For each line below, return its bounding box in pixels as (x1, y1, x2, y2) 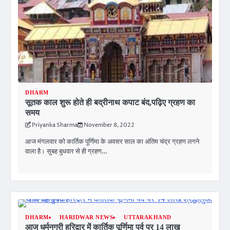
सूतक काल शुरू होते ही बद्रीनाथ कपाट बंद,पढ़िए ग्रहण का (25, 98, 195, 107)
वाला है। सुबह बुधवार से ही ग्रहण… (25, 147, 107, 157)
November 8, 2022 (84, 121, 135, 129)
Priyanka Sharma (32, 121, 78, 129)
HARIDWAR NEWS (59, 214, 113, 221)
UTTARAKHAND (124, 214, 171, 221)
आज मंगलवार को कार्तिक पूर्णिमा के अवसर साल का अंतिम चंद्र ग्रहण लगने (25, 137, 199, 147)
